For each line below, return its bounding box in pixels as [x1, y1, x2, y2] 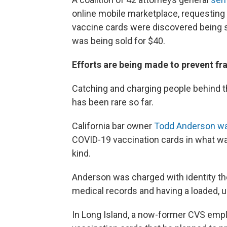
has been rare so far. [72, 97, 154, 107]
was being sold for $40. [72, 35, 165, 46]
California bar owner [72, 121, 154, 131]
